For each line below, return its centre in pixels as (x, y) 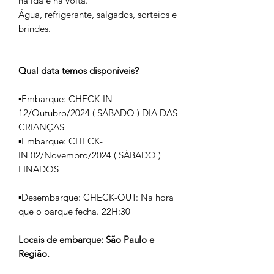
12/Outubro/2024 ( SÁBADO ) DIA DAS (98, 113)
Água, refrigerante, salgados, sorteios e (98, 14)
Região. (34, 254)
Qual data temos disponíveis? (79, 71)
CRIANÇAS (41, 127)
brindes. (35, 28)
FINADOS (39, 169)
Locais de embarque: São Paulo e (86, 239)
